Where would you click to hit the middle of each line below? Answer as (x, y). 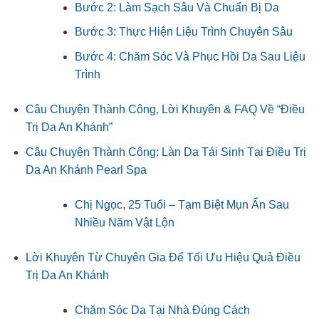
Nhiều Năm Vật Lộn (124, 222)
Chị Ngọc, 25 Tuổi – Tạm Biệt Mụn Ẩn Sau (182, 204)
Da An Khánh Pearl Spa (86, 169)
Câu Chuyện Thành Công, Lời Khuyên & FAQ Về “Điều (165, 109)
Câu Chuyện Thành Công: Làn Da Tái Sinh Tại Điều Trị (166, 152)
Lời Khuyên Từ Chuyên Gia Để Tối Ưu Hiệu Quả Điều (163, 257)
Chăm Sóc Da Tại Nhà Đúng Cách (162, 310)
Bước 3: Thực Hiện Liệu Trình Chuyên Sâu (183, 32)
